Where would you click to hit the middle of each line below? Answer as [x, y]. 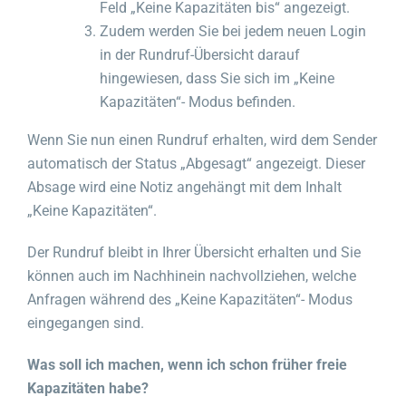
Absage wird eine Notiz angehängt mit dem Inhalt [184, 187]
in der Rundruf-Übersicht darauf [200, 54]
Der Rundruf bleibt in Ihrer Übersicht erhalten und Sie [194, 252]
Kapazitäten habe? [88, 388]
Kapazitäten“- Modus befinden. [198, 101]
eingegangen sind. [86, 323]
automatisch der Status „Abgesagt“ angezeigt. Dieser [196, 163]
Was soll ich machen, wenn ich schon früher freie [187, 364]
